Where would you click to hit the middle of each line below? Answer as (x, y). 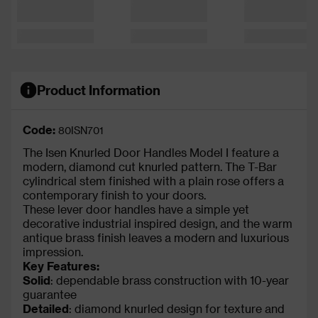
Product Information (99, 90)
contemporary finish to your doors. (114, 194)
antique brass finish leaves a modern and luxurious (156, 237)
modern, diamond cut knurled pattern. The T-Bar (150, 166)
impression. (53, 251)
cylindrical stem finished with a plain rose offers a (153, 180)
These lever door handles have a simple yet (136, 209)
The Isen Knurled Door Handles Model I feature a (151, 152)
